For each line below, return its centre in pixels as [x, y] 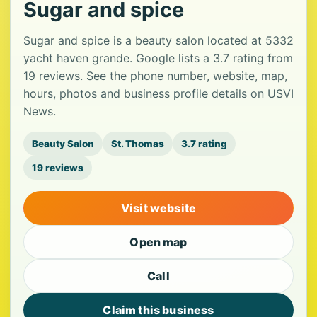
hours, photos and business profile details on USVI [158, 94]
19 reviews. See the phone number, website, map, [155, 76]
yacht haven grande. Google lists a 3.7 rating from [158, 58]
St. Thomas [138, 144]
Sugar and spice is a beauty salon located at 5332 [158, 41]
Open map [158, 242]
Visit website [158, 208]
